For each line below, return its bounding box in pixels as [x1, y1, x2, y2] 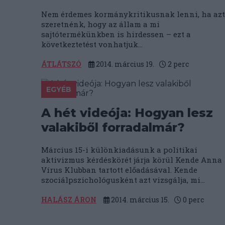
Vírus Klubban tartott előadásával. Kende [41, 165, 197, 175]
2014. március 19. [94, 59, 154, 69]
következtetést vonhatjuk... [41, 39, 143, 49]
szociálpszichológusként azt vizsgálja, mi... [41, 175, 205, 185]
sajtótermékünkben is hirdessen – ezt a [41, 29, 191, 39]
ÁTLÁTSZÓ [41, 59, 81, 69]
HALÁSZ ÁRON [41, 195, 96, 204]
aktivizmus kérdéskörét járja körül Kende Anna [41, 155, 222, 165]
